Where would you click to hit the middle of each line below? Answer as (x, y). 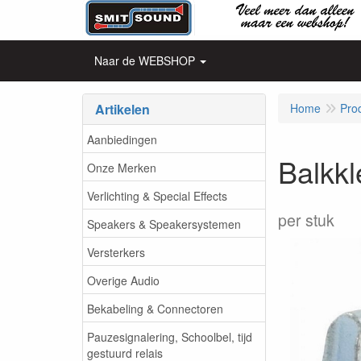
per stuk (306, 220)
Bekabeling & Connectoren (155, 308)
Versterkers (116, 252)
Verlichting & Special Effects (157, 195)
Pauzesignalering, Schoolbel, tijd (170, 336)
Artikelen (122, 109)
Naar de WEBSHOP (145, 60)
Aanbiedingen (122, 139)
